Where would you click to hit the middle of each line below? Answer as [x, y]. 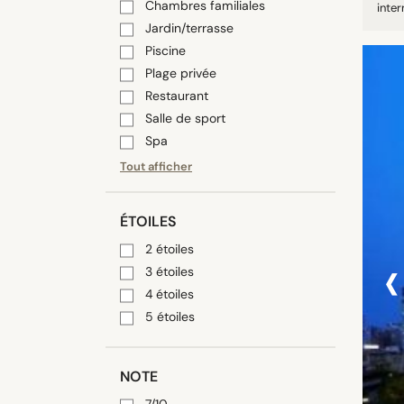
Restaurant [177, 96]
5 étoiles [170, 317]
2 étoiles [170, 249]
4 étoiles [170, 294]
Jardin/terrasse [189, 28]
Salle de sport [185, 118]
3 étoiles [170, 271]
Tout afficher [156, 166]
